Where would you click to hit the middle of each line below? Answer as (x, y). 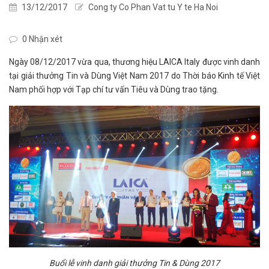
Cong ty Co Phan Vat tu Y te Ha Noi (152, 7)
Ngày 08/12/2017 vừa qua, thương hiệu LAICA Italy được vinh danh (134, 62)
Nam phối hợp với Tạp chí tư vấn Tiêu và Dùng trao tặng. (114, 89)
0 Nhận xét (41, 39)
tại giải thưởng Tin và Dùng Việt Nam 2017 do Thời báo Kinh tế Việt (134, 76)
